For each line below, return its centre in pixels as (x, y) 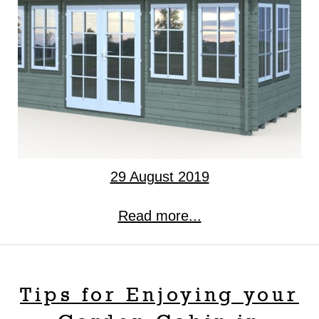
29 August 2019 (159, 177)
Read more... (159, 216)
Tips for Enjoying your (159, 294)
